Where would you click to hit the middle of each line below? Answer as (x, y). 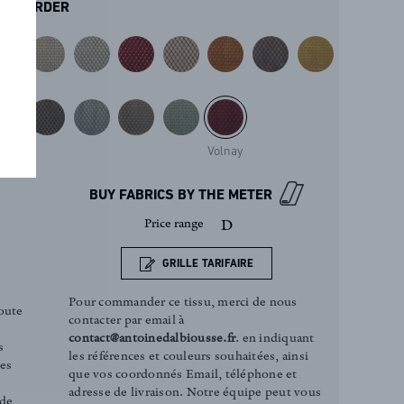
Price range (174, 225)
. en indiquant (275, 340)
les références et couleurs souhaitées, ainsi (189, 358)
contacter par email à (127, 322)
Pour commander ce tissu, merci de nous (183, 304)
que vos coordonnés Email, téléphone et (183, 376)
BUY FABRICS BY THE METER (180, 197)
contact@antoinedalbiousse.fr (152, 340)
